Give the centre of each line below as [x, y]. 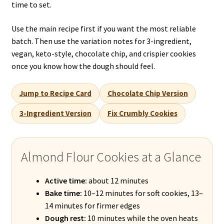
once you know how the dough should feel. [83, 66]
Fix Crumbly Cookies [142, 113]
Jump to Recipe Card [55, 93]
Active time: [66, 181]
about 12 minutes [117, 181]
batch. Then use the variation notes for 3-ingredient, [101, 41]
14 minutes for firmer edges [92, 206]
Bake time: [63, 193]
